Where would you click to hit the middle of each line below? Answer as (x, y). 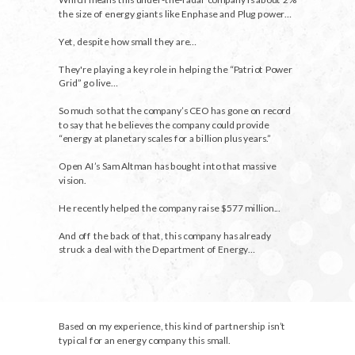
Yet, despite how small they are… (128, 41)
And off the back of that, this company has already (165, 235)
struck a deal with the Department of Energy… (157, 249)
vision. (72, 179)
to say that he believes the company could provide (164, 124)
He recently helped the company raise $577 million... (169, 207)
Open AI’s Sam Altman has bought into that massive (167, 166)
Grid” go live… (88, 83)
